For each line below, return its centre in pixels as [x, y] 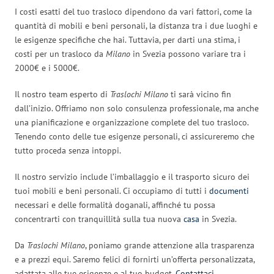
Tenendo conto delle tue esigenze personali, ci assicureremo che [135, 136]
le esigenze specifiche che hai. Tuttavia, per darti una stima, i [128, 39]
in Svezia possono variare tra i [188, 54]
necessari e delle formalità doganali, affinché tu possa [115, 205]
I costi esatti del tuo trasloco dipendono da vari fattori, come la [133, 11]
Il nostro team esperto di [62, 94]
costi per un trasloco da [60, 54]
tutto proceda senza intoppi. [68, 150]
